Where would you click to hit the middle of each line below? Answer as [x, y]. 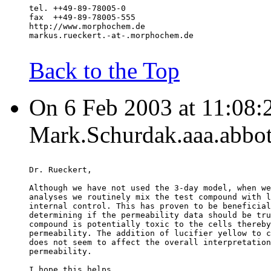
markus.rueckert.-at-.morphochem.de [111, 36]
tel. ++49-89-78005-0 [77, 8]
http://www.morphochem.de [87, 27]
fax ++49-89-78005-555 [82, 18]
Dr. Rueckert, [60, 170]
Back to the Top [104, 71]
